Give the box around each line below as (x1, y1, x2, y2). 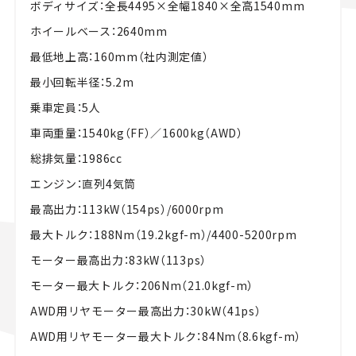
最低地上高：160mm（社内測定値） (29, 48, 209, 65)
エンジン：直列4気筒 (29, 176, 136, 192)
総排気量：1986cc (29, 150, 122, 167)
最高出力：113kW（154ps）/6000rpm (29, 201, 224, 218)
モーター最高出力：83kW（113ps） (29, 252, 207, 269)
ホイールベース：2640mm (29, 23, 168, 40)
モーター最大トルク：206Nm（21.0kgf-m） (29, 277, 254, 294)
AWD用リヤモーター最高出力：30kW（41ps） (29, 303, 261, 319)
